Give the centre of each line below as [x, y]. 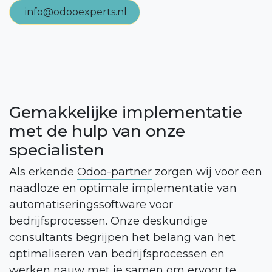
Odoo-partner [114, 172]
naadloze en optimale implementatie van [123, 188]
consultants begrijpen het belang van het [122, 237]
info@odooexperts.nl [76, 12]
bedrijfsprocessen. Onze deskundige [108, 221]
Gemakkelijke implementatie [126, 112]
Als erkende [43, 172]
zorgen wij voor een [207, 172]
